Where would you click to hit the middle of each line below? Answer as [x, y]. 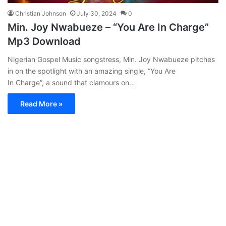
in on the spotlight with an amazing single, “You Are [92, 71]
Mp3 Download [44, 41]
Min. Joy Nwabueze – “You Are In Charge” [108, 27]
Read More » [41, 103]
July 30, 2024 [97, 13]
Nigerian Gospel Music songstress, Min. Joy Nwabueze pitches [111, 59]
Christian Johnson [41, 13]
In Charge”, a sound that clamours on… [71, 82]
